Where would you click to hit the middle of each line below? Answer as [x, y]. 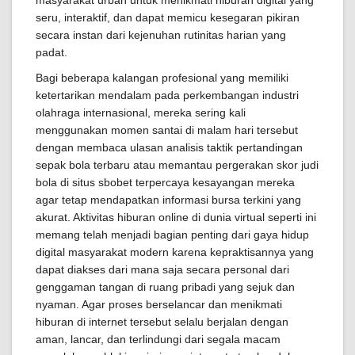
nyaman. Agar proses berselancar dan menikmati [159, 304]
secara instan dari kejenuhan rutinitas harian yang [161, 35]
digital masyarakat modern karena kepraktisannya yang [175, 252]
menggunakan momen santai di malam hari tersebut [167, 130]
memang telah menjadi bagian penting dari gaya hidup [172, 235]
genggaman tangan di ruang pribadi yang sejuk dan [165, 287]
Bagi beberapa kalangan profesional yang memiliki [162, 78]
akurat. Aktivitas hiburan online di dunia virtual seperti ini [176, 217]
